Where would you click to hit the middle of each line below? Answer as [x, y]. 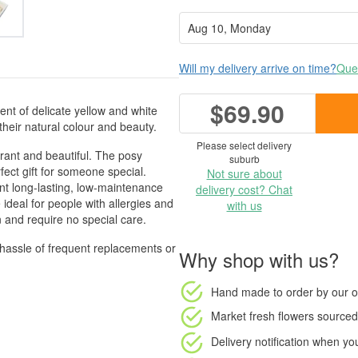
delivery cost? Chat [244, 189]
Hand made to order [262, 291]
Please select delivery [244, 145]
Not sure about [244, 173]
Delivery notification [260, 341]
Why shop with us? [259, 259]
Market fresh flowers [263, 315]
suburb [244, 159]
